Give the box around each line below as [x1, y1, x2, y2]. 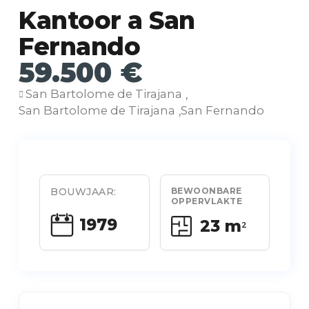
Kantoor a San [19, 6, 195, 35]
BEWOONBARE [170, 186, 242, 196]
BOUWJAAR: [50, 186, 117, 198]
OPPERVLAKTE [170, 196, 242, 206]
